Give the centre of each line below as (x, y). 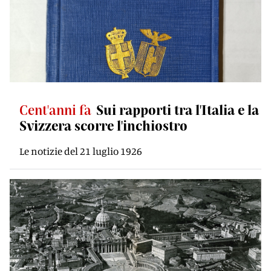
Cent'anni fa (55, 109)
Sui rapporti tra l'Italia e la (178, 109)
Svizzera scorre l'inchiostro (103, 125)
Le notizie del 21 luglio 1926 (81, 151)
